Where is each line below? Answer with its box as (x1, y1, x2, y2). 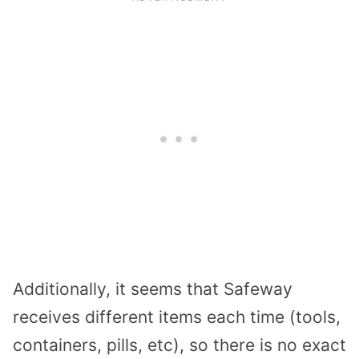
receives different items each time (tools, (13, 306, 341, 327)
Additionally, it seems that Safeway (13, 278, 292, 299)
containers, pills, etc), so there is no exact (13, 334, 346, 355)
